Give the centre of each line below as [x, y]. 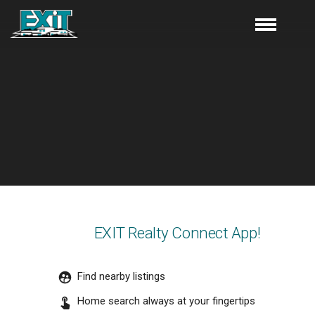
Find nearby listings [121, 276]
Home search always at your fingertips [166, 301]
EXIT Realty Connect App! [177, 233]
